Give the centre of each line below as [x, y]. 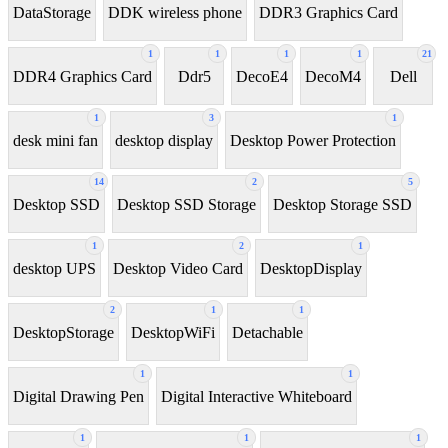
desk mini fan [55, 140]
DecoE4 [262, 76]
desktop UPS [54, 268]
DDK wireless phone [175, 12]
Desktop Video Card [178, 268]
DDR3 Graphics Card [328, 12]
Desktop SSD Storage [186, 204]
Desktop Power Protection [313, 140]
